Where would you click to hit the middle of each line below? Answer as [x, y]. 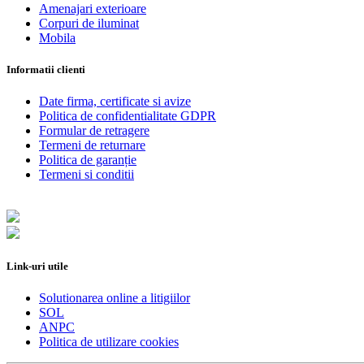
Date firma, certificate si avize [115, 101]
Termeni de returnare [92, 145]
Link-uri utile [37, 266]
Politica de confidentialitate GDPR [128, 115]
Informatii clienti [46, 69]
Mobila [57, 37]
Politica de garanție [88, 159]
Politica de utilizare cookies [109, 342]
